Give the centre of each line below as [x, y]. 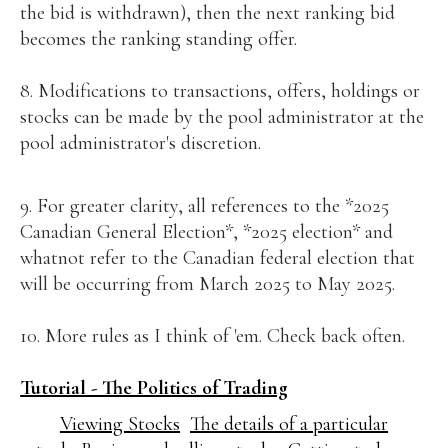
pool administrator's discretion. [141, 143]
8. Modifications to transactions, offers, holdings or [220, 91]
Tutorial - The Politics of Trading [154, 387]
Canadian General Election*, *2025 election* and [207, 231]
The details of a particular [289, 424]
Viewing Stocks [120, 424]
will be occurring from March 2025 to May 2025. [208, 283]
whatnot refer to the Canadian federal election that [218, 257]
